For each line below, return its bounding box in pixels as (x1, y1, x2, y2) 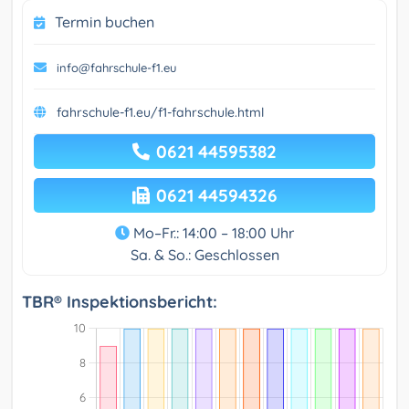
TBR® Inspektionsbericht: (22, 291, 217, 313)
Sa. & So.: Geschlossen (130, 246, 279, 265)
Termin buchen (55, 13, 154, 32)
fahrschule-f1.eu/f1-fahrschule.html (57, 104, 264, 121)
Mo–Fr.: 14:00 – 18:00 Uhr (130, 224, 294, 243)
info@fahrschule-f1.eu (57, 60, 176, 76)
